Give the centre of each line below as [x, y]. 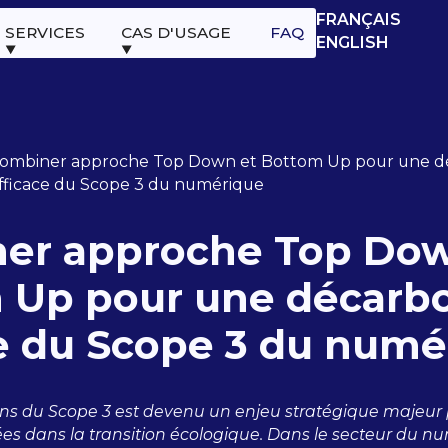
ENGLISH [352, 42]
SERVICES [45, 33]
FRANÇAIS [359, 19]
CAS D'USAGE [175, 33]
